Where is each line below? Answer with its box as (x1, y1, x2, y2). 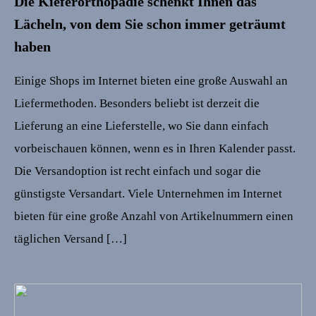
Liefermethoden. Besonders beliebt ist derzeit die (14, 96, 260, 110)
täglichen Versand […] (14, 231, 127, 245)
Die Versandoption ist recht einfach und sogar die (14, 164, 261, 178)
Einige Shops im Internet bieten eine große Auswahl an (14, 73, 288, 87)
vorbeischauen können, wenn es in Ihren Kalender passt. (14, 141, 296, 155)
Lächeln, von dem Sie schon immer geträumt (14, 16, 286, 32)
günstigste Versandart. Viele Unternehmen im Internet (14, 186, 282, 200)
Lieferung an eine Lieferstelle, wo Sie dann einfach (14, 119, 269, 133)
